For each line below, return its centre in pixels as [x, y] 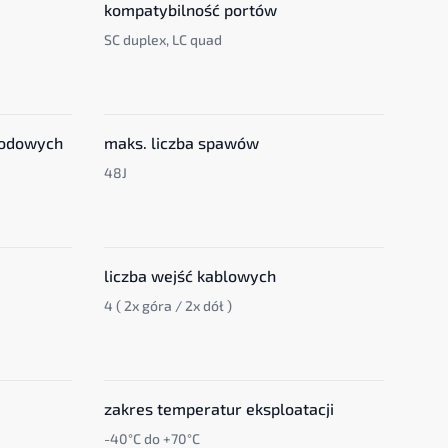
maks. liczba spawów [181, 142]
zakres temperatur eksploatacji [219, 408]
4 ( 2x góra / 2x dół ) [168, 305]
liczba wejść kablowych [190, 275]
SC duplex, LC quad [163, 39]
